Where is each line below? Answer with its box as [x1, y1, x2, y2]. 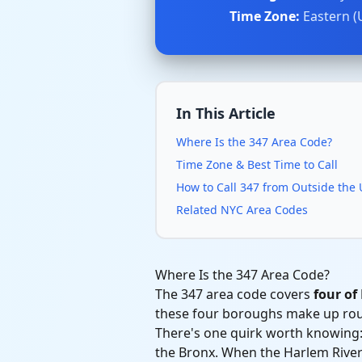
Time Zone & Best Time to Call [176, 157, 338, 172]
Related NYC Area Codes [176, 202, 308, 217]
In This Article [176, 103, 276, 123]
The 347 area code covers [155, 285, 314, 303]
